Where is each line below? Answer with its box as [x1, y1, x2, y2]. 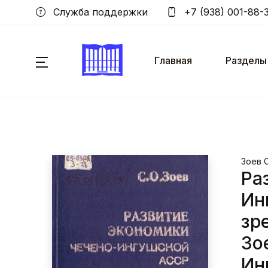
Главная [154, 54, 192, 66]
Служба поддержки [50, 6, 148, 18]
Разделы [226, 54, 267, 66]
